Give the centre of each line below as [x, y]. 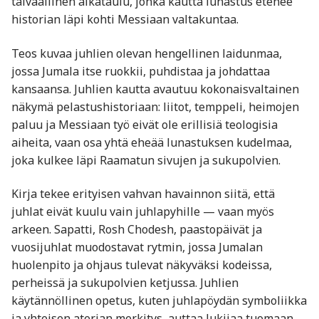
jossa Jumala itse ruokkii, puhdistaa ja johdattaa [141, 71]
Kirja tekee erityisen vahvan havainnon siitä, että [143, 194]
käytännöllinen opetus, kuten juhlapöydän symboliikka [159, 301]
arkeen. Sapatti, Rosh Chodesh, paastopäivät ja [137, 230]
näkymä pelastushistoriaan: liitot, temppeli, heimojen [155, 106]
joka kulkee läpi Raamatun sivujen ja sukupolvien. [146, 160]
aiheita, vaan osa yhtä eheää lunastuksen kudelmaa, [152, 142]
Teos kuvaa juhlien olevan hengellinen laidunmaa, [147, 53]
